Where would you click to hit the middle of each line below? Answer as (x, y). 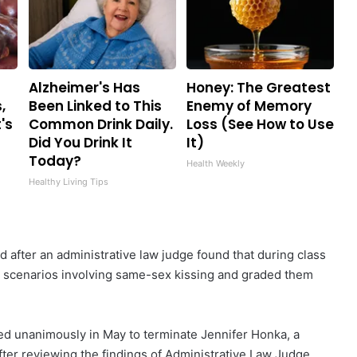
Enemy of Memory (249, 106)
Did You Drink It (80, 143)
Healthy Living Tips (68, 182)
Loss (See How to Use (260, 125)
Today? (55, 161)
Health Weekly (215, 164)
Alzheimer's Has (84, 88)
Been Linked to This (95, 106)
